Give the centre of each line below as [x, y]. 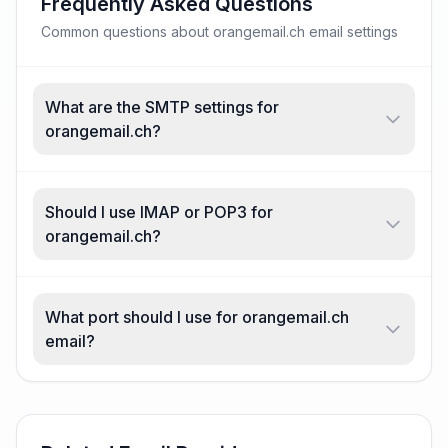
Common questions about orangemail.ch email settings [219, 31]
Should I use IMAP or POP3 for [159, 212]
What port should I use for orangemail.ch [197, 317]
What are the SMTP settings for [162, 107]
